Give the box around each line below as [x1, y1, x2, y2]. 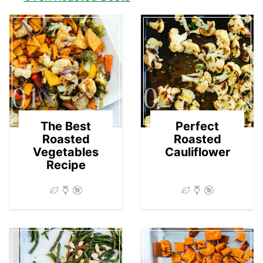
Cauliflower [164, 144, 230, 159]
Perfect [176, 119, 219, 133]
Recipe [46, 157, 86, 172]
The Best [41, 119, 91, 133]
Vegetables [33, 144, 99, 159]
